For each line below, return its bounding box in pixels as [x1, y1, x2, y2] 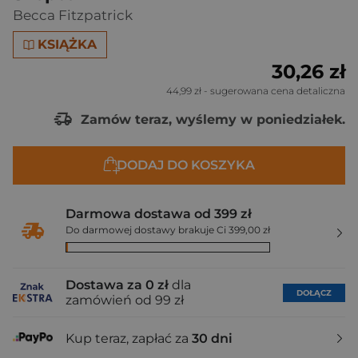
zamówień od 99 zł [66, 292, 184, 308]
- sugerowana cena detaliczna [201, 85, 345, 97]
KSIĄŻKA [38, 37, 97, 52]
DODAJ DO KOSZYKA [116, 157, 255, 173]
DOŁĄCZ [296, 287, 332, 298]
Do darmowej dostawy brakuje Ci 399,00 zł [66, 224, 270, 236]
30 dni [192, 330, 233, 346]
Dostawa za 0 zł [66, 277, 169, 292]
